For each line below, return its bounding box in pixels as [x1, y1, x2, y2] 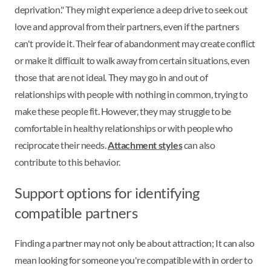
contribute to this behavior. [15, 156, 122, 168]
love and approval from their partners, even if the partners [15, 21, 240, 33]
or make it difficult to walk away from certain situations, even [15, 54, 250, 67]
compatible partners [15, 204, 138, 222]
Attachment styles [108, 139, 183, 151]
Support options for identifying [15, 184, 200, 202]
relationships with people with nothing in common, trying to [15, 88, 248, 100]
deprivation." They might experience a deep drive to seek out [15, 4, 249, 16]
